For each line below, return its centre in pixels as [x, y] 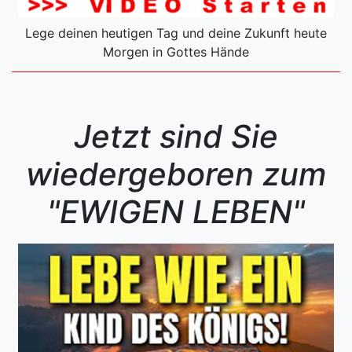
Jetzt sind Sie [176, 136]
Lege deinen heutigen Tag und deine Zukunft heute [176, 33]
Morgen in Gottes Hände [176, 51]
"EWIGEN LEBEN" [176, 211]
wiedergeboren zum [176, 174]
